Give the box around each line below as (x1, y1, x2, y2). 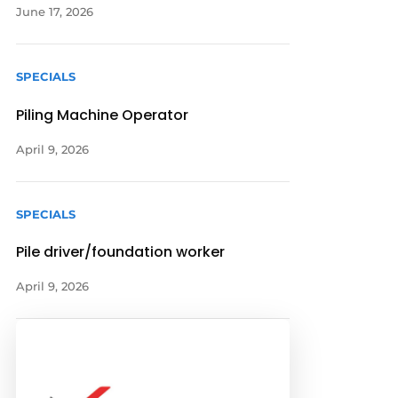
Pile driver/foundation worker (16, 241, 226, 262)
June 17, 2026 (16, 4, 94, 20)
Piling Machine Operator (16, 104, 189, 125)
